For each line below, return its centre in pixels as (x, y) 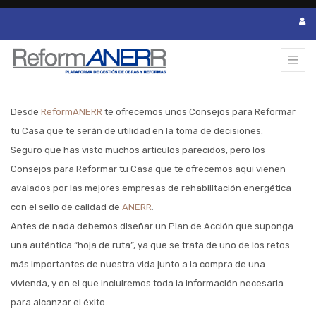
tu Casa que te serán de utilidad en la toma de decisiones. (137, 131)
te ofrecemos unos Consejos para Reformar (199, 112)
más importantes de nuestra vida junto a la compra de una (138, 264)
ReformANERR (72, 112)
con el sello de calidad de (66, 207)
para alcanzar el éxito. (59, 302)
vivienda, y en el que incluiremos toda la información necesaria (147, 283)
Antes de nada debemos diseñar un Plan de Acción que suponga (152, 226)
